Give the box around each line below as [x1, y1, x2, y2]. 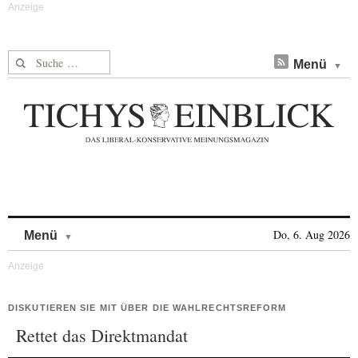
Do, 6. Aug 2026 [273, 227, 350, 242]
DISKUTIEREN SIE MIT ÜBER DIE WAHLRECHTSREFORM [8, 303, 287, 312]
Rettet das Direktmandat [16, 324, 188, 347]
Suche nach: [8, 51, 70, 68]
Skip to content [73, 221, 157, 234]
